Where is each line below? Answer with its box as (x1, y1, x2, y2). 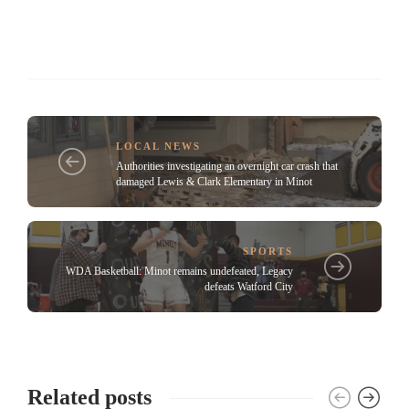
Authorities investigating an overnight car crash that (116, 159, 338, 173)
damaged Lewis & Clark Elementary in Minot (116, 174, 312, 188)
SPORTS (243, 245, 293, 257)
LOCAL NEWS (116, 140, 201, 152)
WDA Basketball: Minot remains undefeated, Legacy (66, 264, 293, 278)
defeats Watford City (204, 279, 293, 293)
